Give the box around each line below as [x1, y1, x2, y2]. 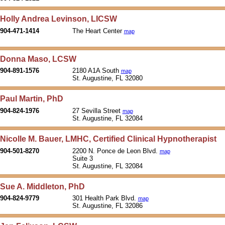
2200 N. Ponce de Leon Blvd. [72, 147, 160, 155]
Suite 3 [72, 154, 93, 162]
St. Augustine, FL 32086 [72, 202, 145, 210]
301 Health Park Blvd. [72, 194, 138, 202]
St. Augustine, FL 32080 [72, 74, 145, 82]
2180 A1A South [72, 67, 121, 75]
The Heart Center [72, 27, 124, 35]
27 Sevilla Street [72, 106, 123, 115]
